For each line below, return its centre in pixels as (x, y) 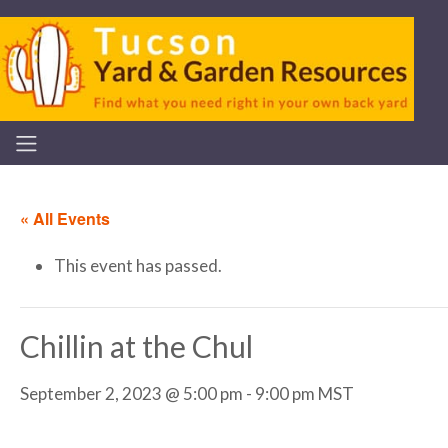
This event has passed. (138, 266)
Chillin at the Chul (136, 346)
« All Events (65, 218)
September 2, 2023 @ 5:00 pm (131, 394)
